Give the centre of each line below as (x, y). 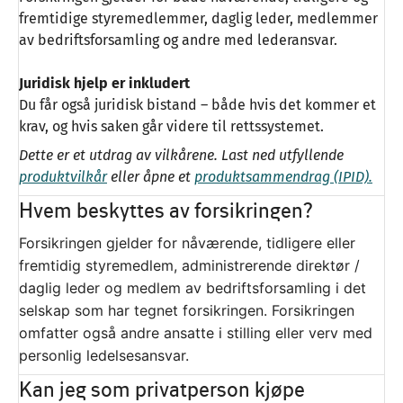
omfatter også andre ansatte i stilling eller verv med (196, 333)
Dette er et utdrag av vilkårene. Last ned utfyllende (181, 156)
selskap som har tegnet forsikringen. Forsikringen (187, 311)
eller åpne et (151, 177)
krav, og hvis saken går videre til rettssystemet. (171, 127)
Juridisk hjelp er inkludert (104, 84)
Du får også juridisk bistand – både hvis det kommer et (197, 105)
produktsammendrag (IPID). (283, 177)
